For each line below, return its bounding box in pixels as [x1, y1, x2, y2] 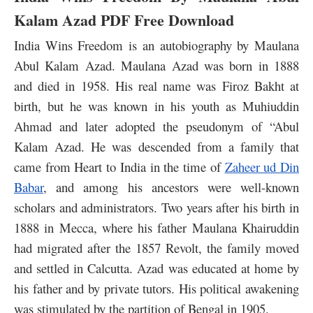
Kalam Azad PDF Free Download [14, 8, 234, 32]
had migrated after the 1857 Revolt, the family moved [14, 239, 299, 257]
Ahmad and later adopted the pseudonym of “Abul [14, 117, 299, 136]
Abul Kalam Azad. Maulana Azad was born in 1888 [14, 57, 299, 75]
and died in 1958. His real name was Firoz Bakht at [14, 77, 299, 95]
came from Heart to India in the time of [14, 158, 225, 176]
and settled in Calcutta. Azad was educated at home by [14, 259, 299, 277]
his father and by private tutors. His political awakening [14, 279, 299, 298]
